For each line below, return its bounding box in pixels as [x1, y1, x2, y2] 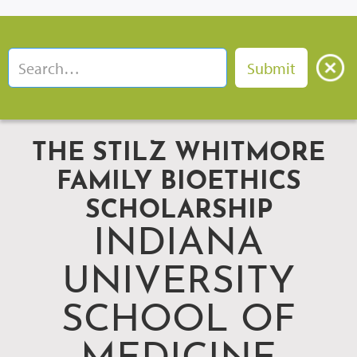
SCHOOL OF [61, 302, 296, 340]
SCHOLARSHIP [84, 198, 273, 224]
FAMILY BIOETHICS [56, 170, 301, 195]
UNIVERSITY [62, 264, 295, 302]
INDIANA [93, 226, 264, 264]
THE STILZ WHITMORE [32, 141, 325, 167]
